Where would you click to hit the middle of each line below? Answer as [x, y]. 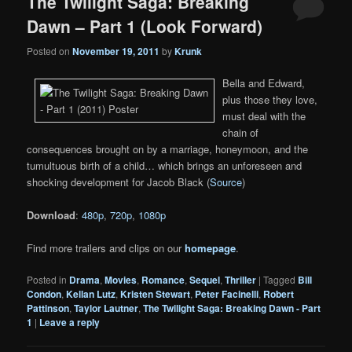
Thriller [241, 280]
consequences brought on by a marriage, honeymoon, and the [168, 148]
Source [226, 181]
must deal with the [264, 115]
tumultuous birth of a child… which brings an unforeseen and [165, 165]
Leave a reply [70, 323]
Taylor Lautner [106, 308]
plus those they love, [270, 99]
